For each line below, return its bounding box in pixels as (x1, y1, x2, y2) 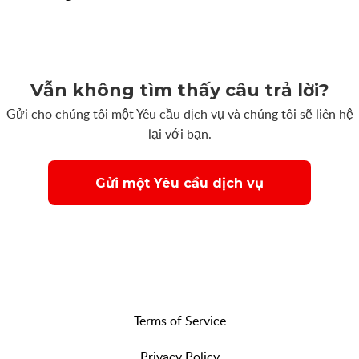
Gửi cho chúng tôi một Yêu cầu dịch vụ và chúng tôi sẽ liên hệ (6, 105, 353, 123)
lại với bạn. (147, 125, 212, 143)
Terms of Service (133, 312, 226, 330)
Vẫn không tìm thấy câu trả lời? (30, 79, 329, 102)
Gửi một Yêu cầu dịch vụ (95, 175, 264, 191)
